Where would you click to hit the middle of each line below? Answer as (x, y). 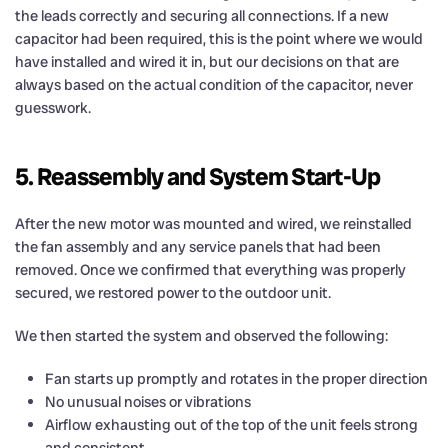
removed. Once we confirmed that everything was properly (210, 269)
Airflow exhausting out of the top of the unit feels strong (231, 424)
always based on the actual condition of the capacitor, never (214, 84)
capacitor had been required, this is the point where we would (219, 38)
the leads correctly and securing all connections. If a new (202, 15)
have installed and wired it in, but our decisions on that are (207, 61)
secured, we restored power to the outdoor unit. (173, 292)
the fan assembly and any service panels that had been (198, 246)
